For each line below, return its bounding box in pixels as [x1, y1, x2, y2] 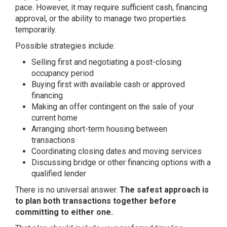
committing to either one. [15, 207, 113, 217]
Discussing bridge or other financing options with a [31, 157, 211, 167]
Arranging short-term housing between [31, 124, 167, 134]
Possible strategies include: [15, 41, 115, 51]
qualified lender [31, 168, 86, 178]
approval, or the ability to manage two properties [15, 13, 186, 23]
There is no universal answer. [15, 184, 120, 195]
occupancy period [31, 68, 94, 78]
